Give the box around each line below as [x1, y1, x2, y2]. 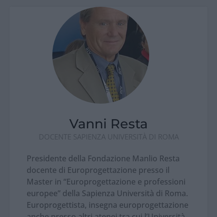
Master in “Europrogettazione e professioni [27, 176, 186, 187]
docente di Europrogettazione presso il [27, 165, 170, 176]
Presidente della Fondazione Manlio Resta [27, 153, 180, 164]
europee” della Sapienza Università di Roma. [27, 188, 188, 199]
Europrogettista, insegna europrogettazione [27, 200, 188, 211]
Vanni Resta [69, 116, 148, 132]
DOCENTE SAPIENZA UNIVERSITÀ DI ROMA [38, 132, 179, 142]
